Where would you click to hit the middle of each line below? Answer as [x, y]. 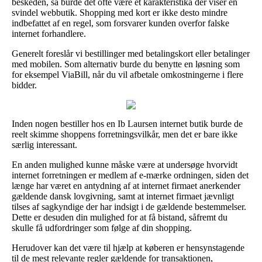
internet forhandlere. [49, 33]
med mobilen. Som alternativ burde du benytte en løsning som [126, 64]
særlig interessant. [44, 144]
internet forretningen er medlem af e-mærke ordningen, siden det [130, 175]
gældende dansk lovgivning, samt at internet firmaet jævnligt [123, 196]
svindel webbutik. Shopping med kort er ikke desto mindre [120, 12]
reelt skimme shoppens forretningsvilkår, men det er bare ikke [125, 134]
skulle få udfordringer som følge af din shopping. [102, 227]
